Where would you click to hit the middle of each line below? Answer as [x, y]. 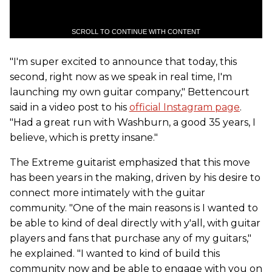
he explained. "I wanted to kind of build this [115, 253]
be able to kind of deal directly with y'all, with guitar [135, 223]
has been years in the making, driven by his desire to [135, 178]
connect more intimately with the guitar [107, 193]
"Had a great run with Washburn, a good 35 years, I [133, 122]
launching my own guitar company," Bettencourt [130, 92]
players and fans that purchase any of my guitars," [131, 238]
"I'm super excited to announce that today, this [123, 62]
